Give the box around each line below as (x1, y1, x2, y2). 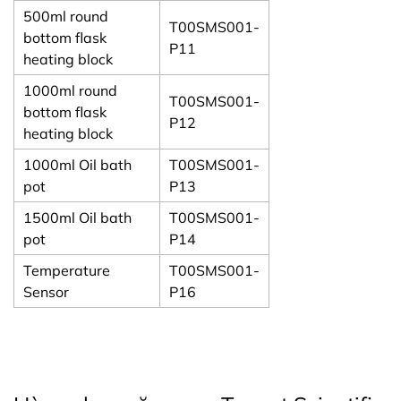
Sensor (23, 282, 69, 301)
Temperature (23, 260, 110, 279)
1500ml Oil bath (23, 208, 132, 226)
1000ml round (23, 81, 117, 99)
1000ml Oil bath (23, 155, 132, 174)
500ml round (23, 6, 108, 25)
